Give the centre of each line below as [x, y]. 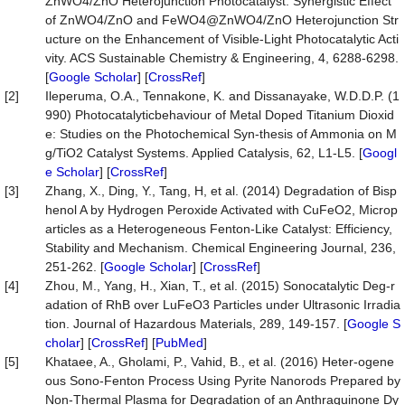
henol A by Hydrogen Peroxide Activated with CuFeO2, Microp [221, 210]
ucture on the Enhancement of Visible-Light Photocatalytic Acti [222, 39]
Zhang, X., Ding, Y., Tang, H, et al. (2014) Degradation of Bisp [221, 191]
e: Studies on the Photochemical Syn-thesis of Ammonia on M [221, 134]
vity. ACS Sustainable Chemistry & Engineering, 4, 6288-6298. [222, 58]
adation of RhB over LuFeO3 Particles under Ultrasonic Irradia [223, 305]
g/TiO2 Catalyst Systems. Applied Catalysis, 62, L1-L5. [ [204, 153]
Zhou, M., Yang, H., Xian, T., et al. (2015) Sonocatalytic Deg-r [220, 286]
